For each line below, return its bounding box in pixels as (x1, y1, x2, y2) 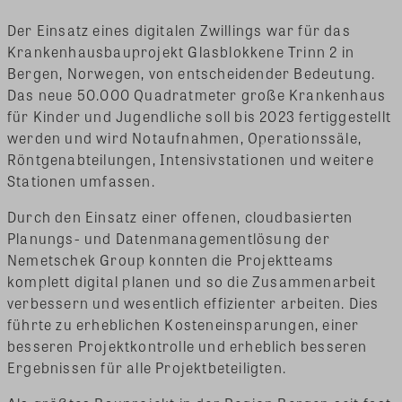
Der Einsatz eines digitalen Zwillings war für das (7, 19, 351, 40)
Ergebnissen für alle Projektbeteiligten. (7, 356, 287, 378)
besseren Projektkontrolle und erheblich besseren (7, 335, 368, 356)
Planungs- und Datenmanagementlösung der (7, 227, 330, 249)
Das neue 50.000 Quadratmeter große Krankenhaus (7, 83, 387, 105)
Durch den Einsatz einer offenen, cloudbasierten (7, 205, 354, 227)
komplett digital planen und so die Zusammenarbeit (7, 270, 376, 292)
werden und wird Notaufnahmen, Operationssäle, (7, 127, 363, 148)
